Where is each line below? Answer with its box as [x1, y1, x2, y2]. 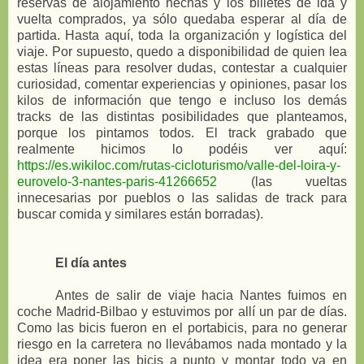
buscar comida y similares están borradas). [17, 207, 263, 222]
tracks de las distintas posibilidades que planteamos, [17, 110, 347, 124]
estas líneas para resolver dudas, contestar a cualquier [17, 61, 347, 76]
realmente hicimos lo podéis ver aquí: [17, 142, 347, 157]
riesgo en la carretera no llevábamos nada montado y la [17, 337, 347, 352]
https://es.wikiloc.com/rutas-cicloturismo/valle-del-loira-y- [17, 158, 340, 173]
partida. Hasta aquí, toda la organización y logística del [17, 28, 347, 43]
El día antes [55, 256, 128, 271]
